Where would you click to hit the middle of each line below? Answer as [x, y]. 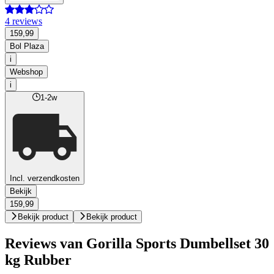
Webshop [26, 72]
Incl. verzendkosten [45, 179]
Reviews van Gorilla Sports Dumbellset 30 [137, 244]
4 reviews [24, 21]
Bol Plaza [27, 46]
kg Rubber [38, 260]
